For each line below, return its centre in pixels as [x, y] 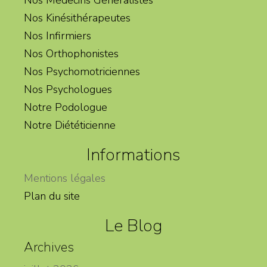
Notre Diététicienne [70, 125]
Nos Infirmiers [58, 35]
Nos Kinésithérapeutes [77, 18]
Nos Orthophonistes [71, 53]
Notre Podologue [66, 107]
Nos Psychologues [68, 89]
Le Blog [133, 225]
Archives [49, 247]
